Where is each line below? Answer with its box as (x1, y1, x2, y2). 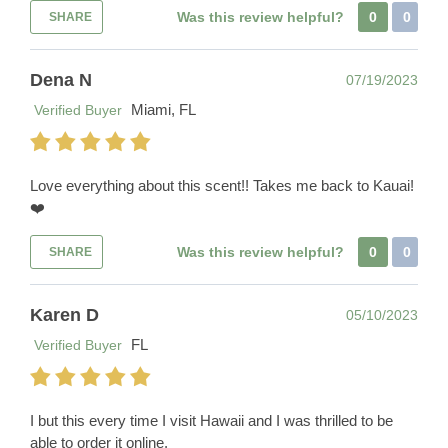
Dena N (30, 70, 92, 91)
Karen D (30, 305, 99, 326)
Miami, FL (131, 101, 196, 119)
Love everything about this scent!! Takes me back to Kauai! (30, 177, 414, 195)
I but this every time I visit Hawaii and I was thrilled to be (30, 412, 393, 430)
